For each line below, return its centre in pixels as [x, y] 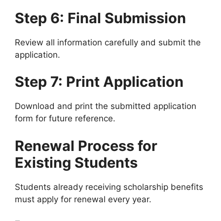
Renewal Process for [86, 146]
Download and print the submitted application [106, 106]
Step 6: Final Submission [100, 18]
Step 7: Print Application [99, 82]
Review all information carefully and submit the [108, 42]
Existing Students [76, 162]
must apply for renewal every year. [83, 199]
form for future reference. [65, 118]
